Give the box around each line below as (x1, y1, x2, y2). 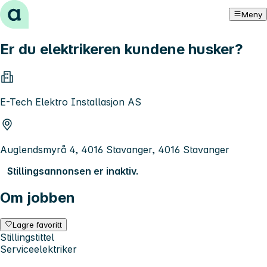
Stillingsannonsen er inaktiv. (7, 164, 138, 177)
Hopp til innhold (5, 5, 78, 17)
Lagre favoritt (13, 219, 63, 229)
